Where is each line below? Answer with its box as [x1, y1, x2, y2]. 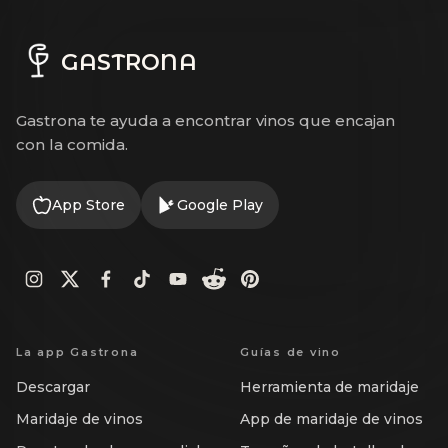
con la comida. [16, 135, 128, 155]
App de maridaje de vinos [240, 410, 423, 429]
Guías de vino [240, 345, 341, 360]
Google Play [177, 196, 263, 215]
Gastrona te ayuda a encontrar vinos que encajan [16, 111, 395, 131]
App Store [52, 196, 125, 215]
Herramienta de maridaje [240, 378, 419, 397]
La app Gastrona [16, 345, 139, 360]
